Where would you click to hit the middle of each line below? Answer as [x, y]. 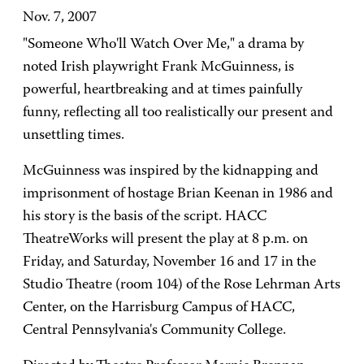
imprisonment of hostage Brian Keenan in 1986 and [178, 194]
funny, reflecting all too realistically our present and [178, 113]
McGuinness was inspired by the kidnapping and [171, 171]
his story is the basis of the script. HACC [145, 217]
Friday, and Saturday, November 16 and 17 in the [169, 262]
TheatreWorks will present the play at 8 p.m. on [165, 240]
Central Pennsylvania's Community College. [154, 331]
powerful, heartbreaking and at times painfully [162, 90]
